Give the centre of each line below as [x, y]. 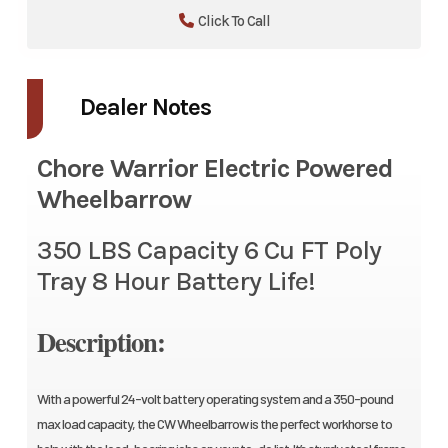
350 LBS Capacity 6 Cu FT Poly [208, 251]
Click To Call [233, 21]
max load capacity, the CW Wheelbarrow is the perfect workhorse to [214, 424]
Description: [100, 342]
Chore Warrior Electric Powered [214, 169]
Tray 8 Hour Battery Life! [175, 282]
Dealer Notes [145, 107]
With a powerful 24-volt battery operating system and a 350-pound [214, 399]
